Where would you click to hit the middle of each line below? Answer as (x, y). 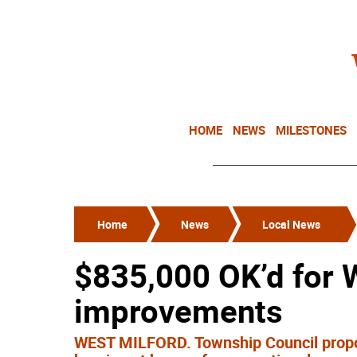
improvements (178, 311)
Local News (291, 224)
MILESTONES (311, 130)
